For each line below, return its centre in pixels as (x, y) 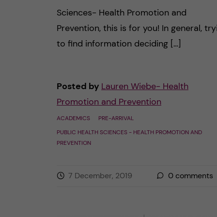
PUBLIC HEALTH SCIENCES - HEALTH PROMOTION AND (129, 132)
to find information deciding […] (119, 44)
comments (193, 176)
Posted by (79, 86)
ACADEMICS (73, 118)
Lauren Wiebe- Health (145, 86)
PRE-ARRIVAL (116, 118)
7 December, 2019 (100, 176)
